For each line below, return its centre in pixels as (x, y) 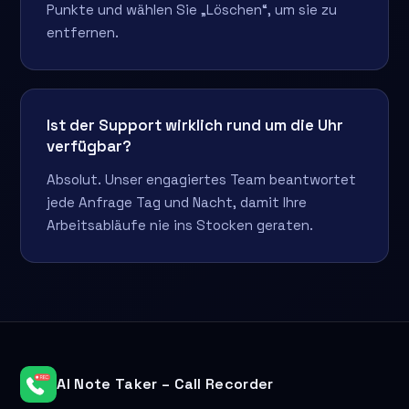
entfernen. (83, 32)
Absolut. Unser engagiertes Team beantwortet (202, 179)
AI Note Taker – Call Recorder (165, 384)
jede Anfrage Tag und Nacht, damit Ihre (177, 202)
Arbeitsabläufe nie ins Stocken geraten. (180, 225)
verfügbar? (89, 146)
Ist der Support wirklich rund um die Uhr (195, 125)
